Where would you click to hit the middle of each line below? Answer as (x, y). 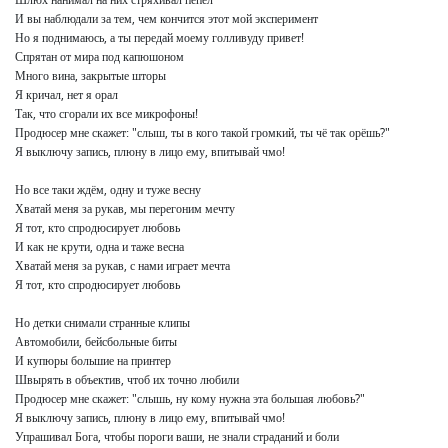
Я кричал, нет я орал (66, 95)
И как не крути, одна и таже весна (99, 247)
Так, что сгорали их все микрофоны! (106, 114)
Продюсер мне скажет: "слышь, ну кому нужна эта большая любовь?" (190, 399)
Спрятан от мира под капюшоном (99, 57)
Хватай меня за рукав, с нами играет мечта (122, 266)
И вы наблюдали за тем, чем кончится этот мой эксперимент (166, 19)
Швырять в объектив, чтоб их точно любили (127, 380)
